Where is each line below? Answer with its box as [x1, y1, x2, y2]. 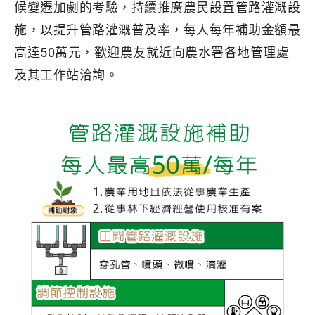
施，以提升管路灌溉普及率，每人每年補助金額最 [14, 22, 300, 37]
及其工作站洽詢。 [14, 67, 118, 82]
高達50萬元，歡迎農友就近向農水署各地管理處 [14, 45, 289, 60]
